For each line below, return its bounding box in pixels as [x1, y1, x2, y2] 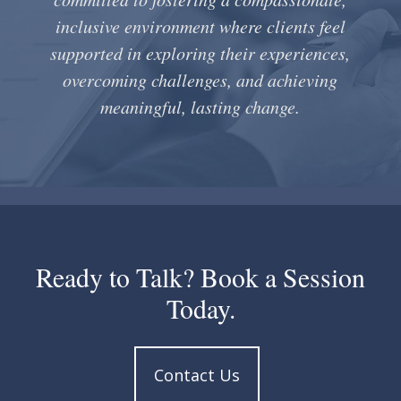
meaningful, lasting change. [100, 95, 301, 119]
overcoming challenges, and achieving [63, 68, 338, 92]
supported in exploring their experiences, [50, 41, 351, 65]
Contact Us [153, 364, 240, 387]
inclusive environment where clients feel [55, 14, 346, 38]
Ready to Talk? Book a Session [36, 259, 365, 294]
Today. [166, 290, 235, 326]
